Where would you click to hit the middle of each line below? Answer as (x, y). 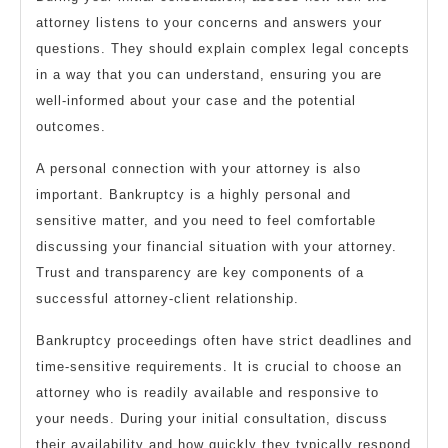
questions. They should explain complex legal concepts (223, 49)
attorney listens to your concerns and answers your (209, 23)
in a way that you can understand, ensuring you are (209, 75)
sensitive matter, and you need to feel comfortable (206, 221)
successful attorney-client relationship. (167, 299)
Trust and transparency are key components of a (200, 273)
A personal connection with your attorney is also (198, 169)
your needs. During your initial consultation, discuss (212, 419)
